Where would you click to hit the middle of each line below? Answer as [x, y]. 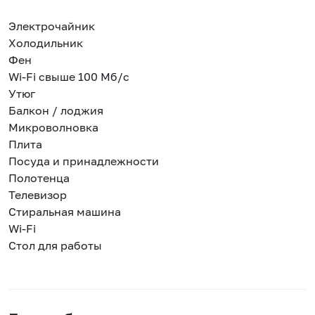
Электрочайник [52, 26]
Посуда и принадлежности [84, 161]
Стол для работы [55, 245]
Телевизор [38, 195]
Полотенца [39, 178]
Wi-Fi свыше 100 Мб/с [69, 77]
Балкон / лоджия [56, 110]
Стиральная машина [65, 212]
